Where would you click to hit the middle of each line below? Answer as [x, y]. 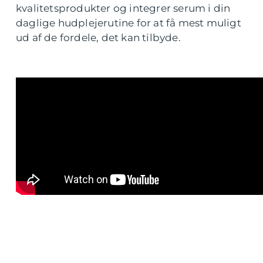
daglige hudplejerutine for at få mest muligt [129, 23]
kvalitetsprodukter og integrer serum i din [123, 8]
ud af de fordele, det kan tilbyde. [98, 38]
